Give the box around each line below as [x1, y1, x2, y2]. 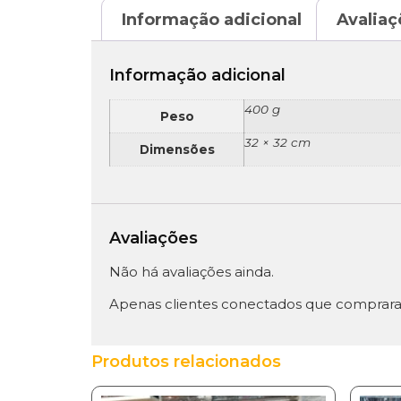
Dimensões [139, 142, 215, 158]
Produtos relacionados [91, 351, 281, 371]
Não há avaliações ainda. [109, 263, 274, 281]
